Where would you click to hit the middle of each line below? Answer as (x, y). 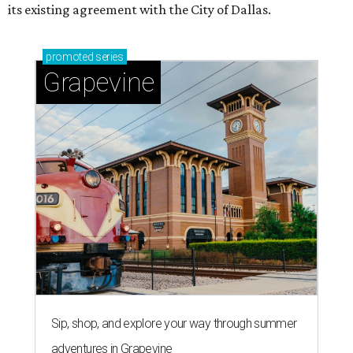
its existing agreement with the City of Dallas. (139, 10)
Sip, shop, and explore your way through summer (174, 324)
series (108, 57)
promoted (70, 57)
